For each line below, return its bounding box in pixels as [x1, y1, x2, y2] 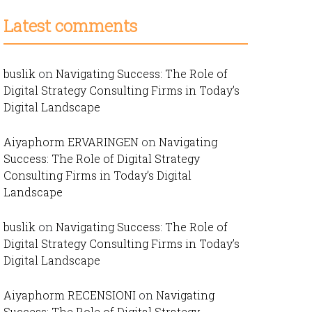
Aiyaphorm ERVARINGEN [3, 134, 139, 149]
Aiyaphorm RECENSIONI [3, 288, 136, 302]
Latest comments [3, 15, 137, 37]
